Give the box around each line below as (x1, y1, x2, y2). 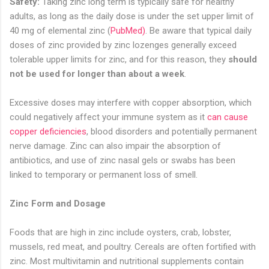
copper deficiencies (10, 126, 86, 138)
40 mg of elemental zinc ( (10, 25, 110, 37)
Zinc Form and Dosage (10, 198, 106, 210)
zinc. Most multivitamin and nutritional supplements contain (10, 256, 244, 267)
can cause (207, 112, 248, 123)
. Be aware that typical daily (145, 25, 252, 37)
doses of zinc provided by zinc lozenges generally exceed (10, 40, 237, 51)
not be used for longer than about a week (10, 68, 184, 80)
